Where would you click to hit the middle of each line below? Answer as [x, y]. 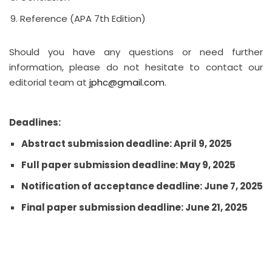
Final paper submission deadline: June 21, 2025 [134, 207]
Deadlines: [35, 122]
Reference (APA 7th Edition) [83, 19]
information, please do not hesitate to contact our [136, 67]
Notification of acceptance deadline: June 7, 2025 [142, 186]
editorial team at [49, 82]
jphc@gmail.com [127, 82]
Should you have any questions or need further [136, 52]
